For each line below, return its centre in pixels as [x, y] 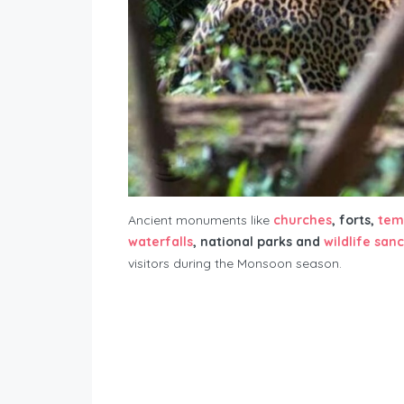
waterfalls [161, 241]
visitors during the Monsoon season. [235, 263]
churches [303, 220]
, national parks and [258, 241]
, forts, [355, 220]
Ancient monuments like [201, 220]
